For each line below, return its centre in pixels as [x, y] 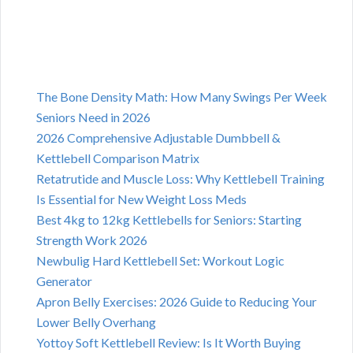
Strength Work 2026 [92, 240]
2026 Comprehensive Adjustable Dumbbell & [158, 138]
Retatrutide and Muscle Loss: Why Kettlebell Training [180, 179]
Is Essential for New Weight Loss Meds [141, 199]
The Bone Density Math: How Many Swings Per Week [182, 97]
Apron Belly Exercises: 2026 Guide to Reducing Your [176, 302]
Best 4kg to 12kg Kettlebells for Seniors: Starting [169, 220]
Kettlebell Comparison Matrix [118, 158]
